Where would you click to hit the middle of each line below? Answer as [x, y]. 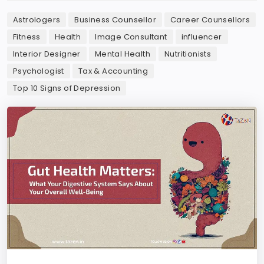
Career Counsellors [210, 20]
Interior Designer [47, 54]
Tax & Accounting [113, 71]
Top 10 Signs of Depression [67, 88]
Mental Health [123, 54]
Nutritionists [188, 54]
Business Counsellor [115, 20]
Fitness [27, 37]
